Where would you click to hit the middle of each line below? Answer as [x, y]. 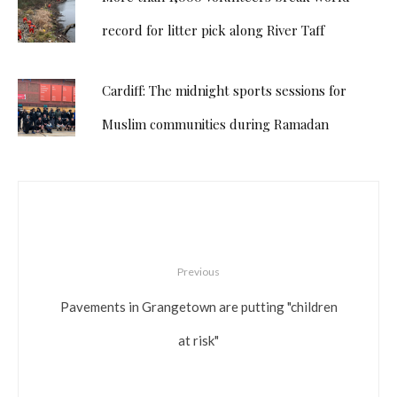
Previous [198, 272]
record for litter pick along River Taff [213, 31]
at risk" [198, 340]
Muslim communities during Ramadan [215, 125]
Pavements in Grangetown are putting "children [198, 306]
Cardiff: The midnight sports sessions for [224, 91]
